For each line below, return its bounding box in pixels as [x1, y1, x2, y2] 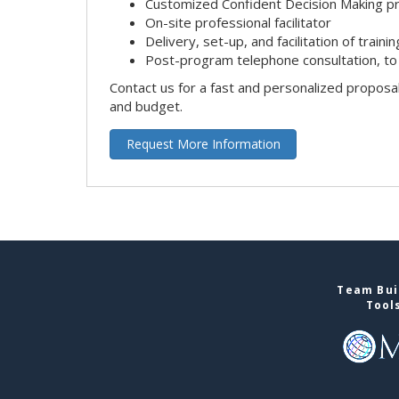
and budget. [110, 96, 183, 115]
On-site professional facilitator [145, 12, 331, 31]
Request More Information [126, 134, 281, 152]
